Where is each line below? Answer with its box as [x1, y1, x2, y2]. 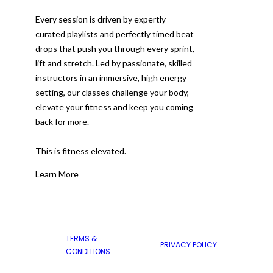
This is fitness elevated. [35, 145, 126, 156]
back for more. [35, 116, 89, 127]
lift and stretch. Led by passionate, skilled [35, 57, 192, 68]
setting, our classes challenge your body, [35, 87, 189, 97]
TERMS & [66, 233, 97, 244]
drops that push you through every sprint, [35, 43, 194, 54]
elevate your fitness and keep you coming [35, 101, 193, 112]
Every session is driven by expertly [35, 13, 166, 24]
